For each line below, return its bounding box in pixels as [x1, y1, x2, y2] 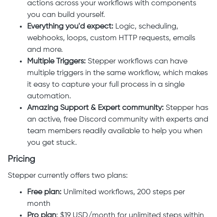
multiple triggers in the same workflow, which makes [27, 69, 208, 77]
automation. [27, 93, 71, 101]
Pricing [8, 155, 35, 164]
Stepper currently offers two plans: [8, 172, 128, 180]
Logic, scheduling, [115, 23, 178, 31]
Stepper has [164, 104, 208, 112]
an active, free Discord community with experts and [27, 116, 208, 124]
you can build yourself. [27, 11, 105, 19]
